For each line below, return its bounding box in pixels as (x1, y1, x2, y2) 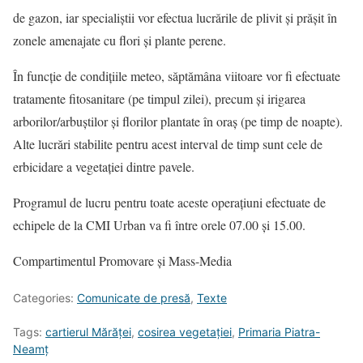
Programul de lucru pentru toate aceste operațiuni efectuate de (13, 194, 326, 211)
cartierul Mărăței (45, 325, 131, 340)
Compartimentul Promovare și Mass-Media (13, 252, 232, 270)
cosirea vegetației (138, 325, 232, 340)
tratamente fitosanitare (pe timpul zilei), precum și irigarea (13, 90, 305, 108)
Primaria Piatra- (238, 325, 320, 340)
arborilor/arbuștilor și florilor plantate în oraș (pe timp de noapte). (13, 113, 343, 130)
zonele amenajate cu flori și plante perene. (13, 32, 226, 49)
